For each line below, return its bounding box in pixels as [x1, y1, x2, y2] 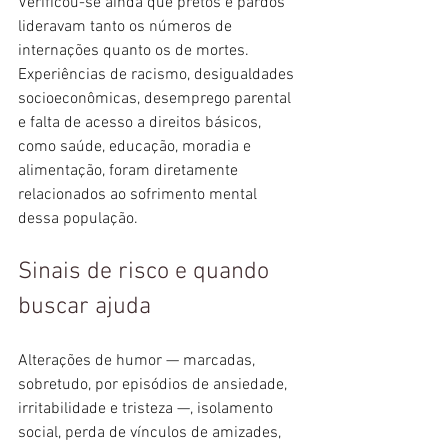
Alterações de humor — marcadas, [18, 350, 259, 371]
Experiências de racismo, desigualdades [18, 64, 298, 85]
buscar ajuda [18, 292, 151, 321]
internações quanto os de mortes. [18, 40, 253, 61]
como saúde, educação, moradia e [18, 136, 255, 157]
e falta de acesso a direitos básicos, [18, 112, 265, 133]
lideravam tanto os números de [18, 16, 236, 37]
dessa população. [18, 208, 138, 229]
